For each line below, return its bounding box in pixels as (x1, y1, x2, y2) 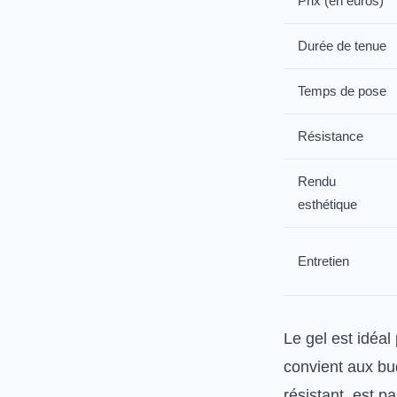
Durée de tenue (298, 38, 386, 53)
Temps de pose (298, 83, 386, 98)
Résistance (298, 128, 363, 144)
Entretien (298, 253, 349, 269)
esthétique (298, 197, 357, 212)
